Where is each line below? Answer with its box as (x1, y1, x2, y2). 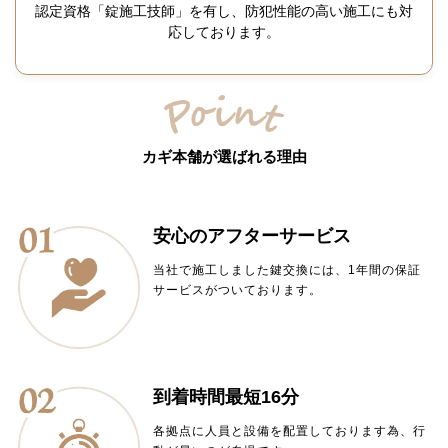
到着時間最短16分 (152, 386, 299, 407)
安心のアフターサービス (152, 226, 351, 247)
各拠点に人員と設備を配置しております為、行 (152, 423, 426, 438)
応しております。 (167, 24, 280, 41)
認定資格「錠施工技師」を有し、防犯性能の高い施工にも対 (34, 3, 413, 20)
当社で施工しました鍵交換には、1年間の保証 (152, 263, 421, 278)
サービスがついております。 (152, 283, 322, 298)
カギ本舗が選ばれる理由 (141, 148, 307, 166)
